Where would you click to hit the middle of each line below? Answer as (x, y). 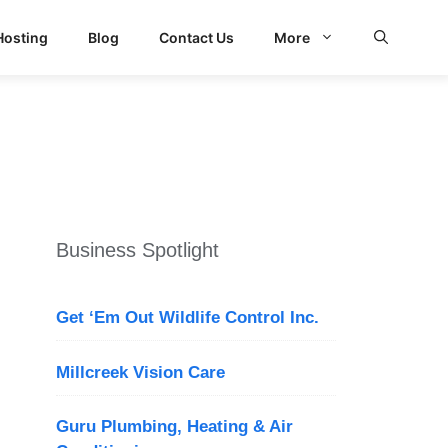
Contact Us (196, 37)
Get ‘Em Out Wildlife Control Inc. (187, 317)
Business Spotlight (137, 250)
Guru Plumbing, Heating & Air (174, 426)
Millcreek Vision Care (140, 372)
